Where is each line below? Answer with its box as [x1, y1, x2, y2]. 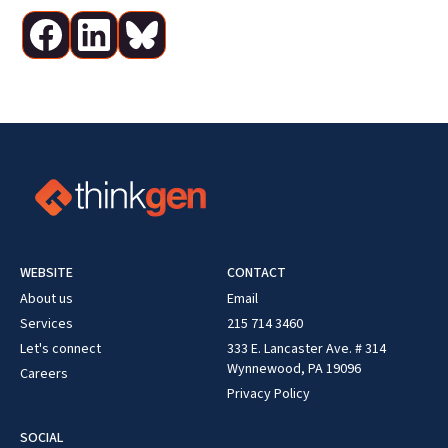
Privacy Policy [227, 384, 310, 405]
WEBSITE [20, 263, 73, 284]
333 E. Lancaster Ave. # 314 [227, 339, 386, 360]
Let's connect [20, 339, 101, 360]
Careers [20, 364, 68, 385]
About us [20, 289, 73, 310]
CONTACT [227, 263, 286, 284]
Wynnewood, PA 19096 [227, 359, 361, 380]
